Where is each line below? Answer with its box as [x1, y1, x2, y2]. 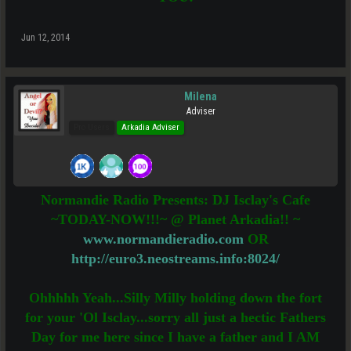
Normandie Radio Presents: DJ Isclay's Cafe [41, 192, 310, 208]
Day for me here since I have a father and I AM [31, 329, 320, 345]
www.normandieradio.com [82, 231, 244, 247]
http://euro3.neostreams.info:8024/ [71, 251, 280, 266]
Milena [184, 90, 217, 103]
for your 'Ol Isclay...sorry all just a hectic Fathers [25, 309, 326, 325]
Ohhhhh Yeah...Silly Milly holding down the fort [29, 290, 322, 306]
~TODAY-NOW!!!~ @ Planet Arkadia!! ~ [51, 212, 300, 227]
